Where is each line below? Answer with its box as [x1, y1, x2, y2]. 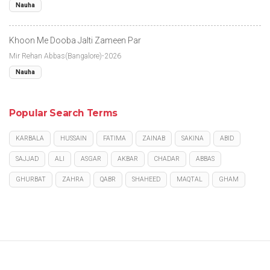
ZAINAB [142, 134, 165, 142]
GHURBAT [16, 175, 46, 183]
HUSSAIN [60, 134, 87, 142]
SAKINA [181, 134, 204, 142]
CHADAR [154, 154, 180, 163]
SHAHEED [132, 175, 160, 183]
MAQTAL [177, 175, 202, 183]
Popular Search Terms [9, 107, 118, 119]
